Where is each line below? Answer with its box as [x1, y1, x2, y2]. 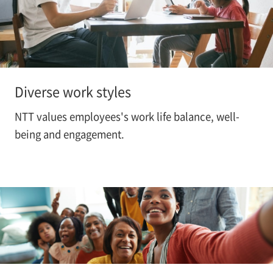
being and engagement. [14, 127, 124, 142]
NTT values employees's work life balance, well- [14, 109, 239, 124]
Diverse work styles [14, 81, 131, 101]
